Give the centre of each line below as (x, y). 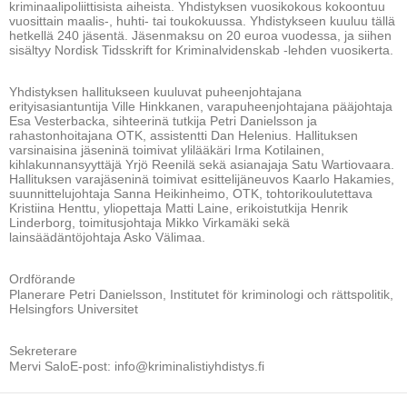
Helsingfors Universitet (74, 308)
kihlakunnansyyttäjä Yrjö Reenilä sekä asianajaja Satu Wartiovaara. (202, 164)
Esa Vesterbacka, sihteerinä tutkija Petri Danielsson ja (163, 120)
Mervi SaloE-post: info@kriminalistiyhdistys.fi (139, 366)
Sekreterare (43, 350)
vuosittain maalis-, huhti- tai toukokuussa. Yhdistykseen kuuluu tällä (202, 20)
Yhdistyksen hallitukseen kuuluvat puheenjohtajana (155, 91)
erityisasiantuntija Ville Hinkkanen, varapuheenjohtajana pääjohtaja (201, 106)
